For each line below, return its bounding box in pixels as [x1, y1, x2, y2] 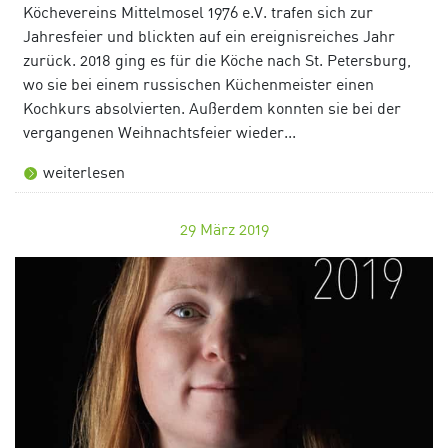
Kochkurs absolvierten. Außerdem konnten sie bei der [23, 98, 401, 119]
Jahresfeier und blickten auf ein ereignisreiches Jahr [23, 26, 395, 47]
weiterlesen [43, 162, 125, 183]
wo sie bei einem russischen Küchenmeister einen [23, 74, 374, 95]
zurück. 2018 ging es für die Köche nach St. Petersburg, [23, 50, 411, 71]
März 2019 [199, 219, 269, 240]
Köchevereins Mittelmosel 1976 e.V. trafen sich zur [23, 2, 373, 23]
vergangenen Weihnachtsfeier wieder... [23, 122, 296, 143]
